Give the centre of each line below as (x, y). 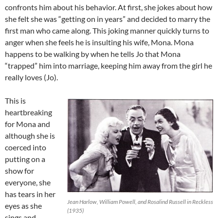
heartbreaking (28, 112)
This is (15, 100)
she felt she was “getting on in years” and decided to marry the (108, 18)
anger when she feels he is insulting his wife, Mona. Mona (99, 42)
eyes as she (23, 205)
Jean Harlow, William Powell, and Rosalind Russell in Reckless (140, 201)
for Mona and (27, 124)
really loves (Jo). (31, 77)
